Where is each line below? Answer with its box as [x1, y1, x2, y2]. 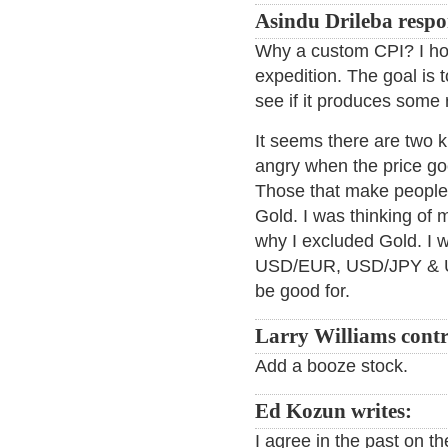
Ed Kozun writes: [255, 400, 412, 422]
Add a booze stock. [255, 356, 408, 376]
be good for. [255, 281, 350, 301]
